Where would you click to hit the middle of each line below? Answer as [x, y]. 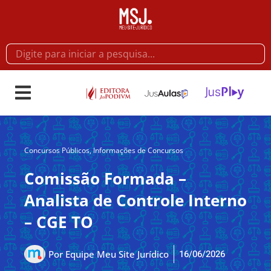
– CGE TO [59, 222]
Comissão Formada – [105, 179]
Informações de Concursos [138, 151]
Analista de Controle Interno [135, 201]
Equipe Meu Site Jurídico [116, 254]
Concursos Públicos [57, 151]
